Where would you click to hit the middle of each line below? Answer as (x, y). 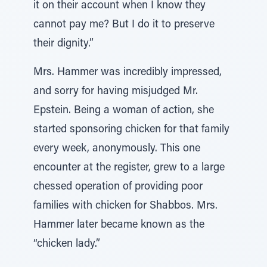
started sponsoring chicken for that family (131, 130)
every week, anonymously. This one (117, 149)
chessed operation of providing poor (118, 187)
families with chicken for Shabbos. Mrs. (125, 206)
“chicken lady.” (67, 244)
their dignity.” (63, 44)
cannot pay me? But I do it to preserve (124, 25)
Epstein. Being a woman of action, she (124, 111)
